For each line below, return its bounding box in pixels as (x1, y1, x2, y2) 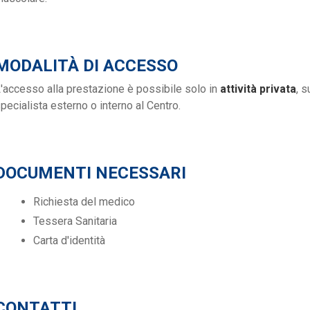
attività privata (220, 82, 296, 96)
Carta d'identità (33, 234, 105, 248)
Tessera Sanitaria (33, 215, 117, 228)
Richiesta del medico (33, 195, 135, 209)
